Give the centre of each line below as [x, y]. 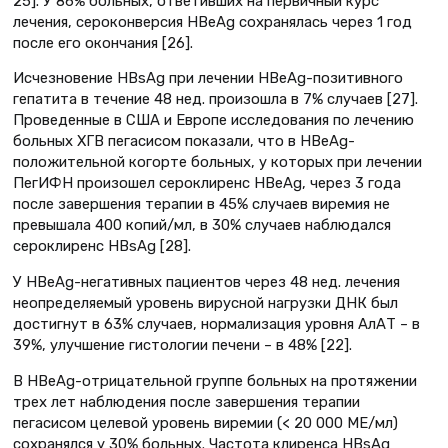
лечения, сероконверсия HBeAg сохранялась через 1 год [212, 21]
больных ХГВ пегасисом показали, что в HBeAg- [184, 141]
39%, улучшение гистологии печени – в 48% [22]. [182, 345]
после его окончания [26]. [103, 42]
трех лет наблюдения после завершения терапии [186, 402]
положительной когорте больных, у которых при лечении [217, 162]
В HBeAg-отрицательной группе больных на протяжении [215, 381]
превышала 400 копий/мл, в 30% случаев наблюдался [202, 225]
